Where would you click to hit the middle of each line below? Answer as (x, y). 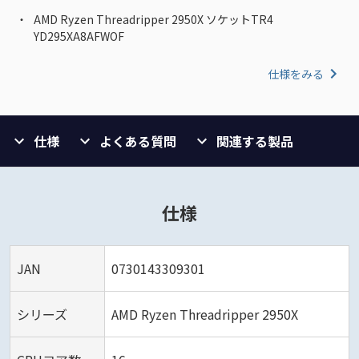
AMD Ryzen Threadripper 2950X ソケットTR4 (153, 20)
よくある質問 (138, 141)
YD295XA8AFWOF (79, 36)
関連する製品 (255, 141)
